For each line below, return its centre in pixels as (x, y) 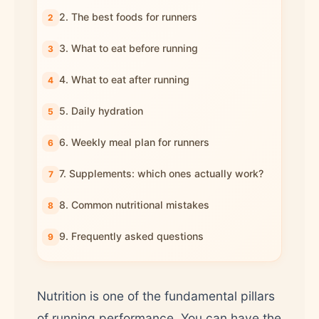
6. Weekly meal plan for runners (134, 142)
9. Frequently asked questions (131, 236)
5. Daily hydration (101, 111)
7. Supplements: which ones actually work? (161, 173)
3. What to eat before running (129, 48)
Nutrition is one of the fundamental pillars (156, 296)
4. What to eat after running (124, 79)
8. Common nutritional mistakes (134, 205)
